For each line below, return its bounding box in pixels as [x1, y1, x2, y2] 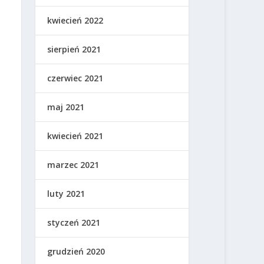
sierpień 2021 [47, 43, 101, 55]
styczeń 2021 [47, 216, 101, 228]
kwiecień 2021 [47, 130, 104, 141]
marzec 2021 [47, 159, 100, 170]
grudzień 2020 [47, 245, 105, 257]
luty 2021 [47, 187, 85, 199]
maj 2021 [47, 101, 85, 113]
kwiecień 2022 [47, 14, 104, 26]
